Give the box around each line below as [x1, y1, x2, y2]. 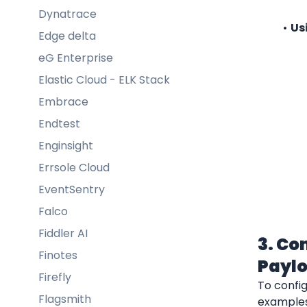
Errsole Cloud [38, 159, 110, 175]
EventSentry [38, 181, 105, 197]
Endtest [38, 115, 80, 132]
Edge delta [38, 27, 96, 44]
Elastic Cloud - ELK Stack [38, 71, 170, 88]
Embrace [38, 93, 88, 110]
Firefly [38, 269, 71, 285]
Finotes [38, 247, 77, 263]
